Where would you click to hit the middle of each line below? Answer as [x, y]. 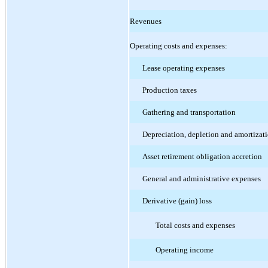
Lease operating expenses [184, 68]
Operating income [184, 249]
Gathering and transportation [189, 112]
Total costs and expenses [195, 225]
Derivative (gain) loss [177, 200]
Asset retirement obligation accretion [202, 156]
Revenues [146, 21]
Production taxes [170, 90]
